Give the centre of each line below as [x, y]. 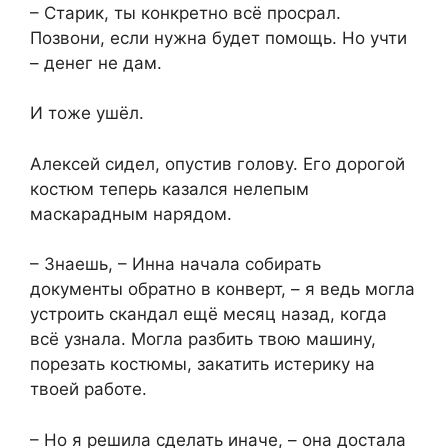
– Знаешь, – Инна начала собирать [175, 264]
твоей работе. [88, 389]
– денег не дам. [96, 62]
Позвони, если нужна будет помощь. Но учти [218, 37]
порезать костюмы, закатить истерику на [202, 364]
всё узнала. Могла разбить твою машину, [203, 339]
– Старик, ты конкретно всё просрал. [185, 12]
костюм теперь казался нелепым [169, 188]
